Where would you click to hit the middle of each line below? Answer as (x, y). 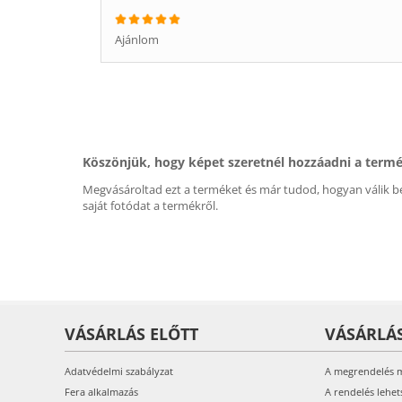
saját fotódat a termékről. (150, 205)
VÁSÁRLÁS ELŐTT (131, 334)
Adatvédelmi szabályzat (119, 371)
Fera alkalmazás (101, 392)
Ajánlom (137, 39)
